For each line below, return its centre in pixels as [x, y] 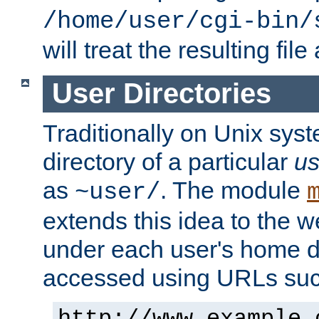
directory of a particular [168, 161]
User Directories [161, 94]
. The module [234, 190]
